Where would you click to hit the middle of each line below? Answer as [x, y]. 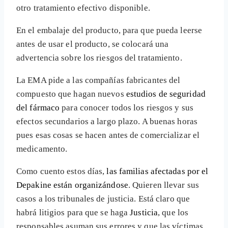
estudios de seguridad [166, 94]
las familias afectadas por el [158, 172]
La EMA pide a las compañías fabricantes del [98, 80]
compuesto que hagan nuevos [71, 94]
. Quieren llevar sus [163, 185]
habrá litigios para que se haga [73, 213]
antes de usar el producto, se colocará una [93, 44]
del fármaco [38, 108]
